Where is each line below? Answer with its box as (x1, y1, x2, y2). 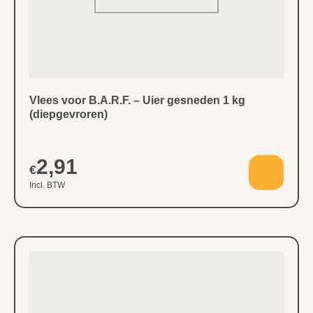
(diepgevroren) (29, 108, 108, 120)
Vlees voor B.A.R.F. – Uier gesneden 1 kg (29, 94, 245, 106)
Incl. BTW (29, 180, 65, 190)
